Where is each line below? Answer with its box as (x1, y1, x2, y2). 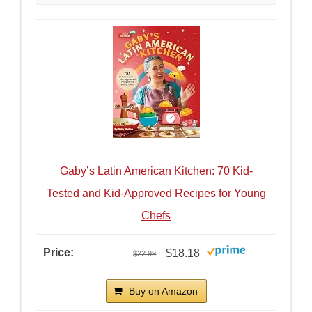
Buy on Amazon (128, 286, 198, 297)
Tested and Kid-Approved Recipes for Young (46, 187, 266, 200)
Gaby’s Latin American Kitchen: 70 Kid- (59, 165, 253, 178)
